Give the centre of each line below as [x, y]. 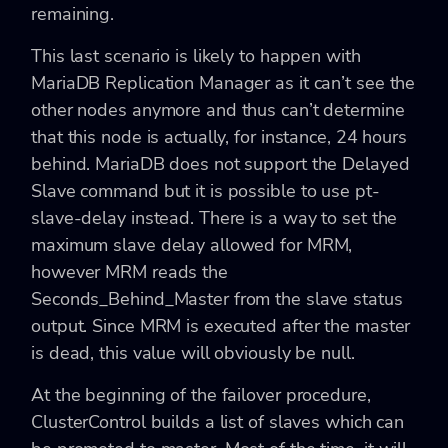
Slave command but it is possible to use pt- [205, 191]
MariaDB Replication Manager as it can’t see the [223, 83]
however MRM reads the [129, 272]
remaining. [73, 14]
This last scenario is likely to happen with [196, 56]
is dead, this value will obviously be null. [193, 353]
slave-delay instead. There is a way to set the [214, 218]
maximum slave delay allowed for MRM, [192, 245]
